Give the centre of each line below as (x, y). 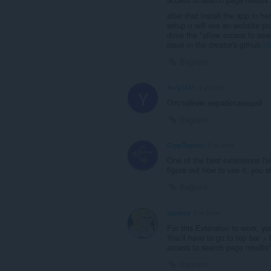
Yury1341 (181, 87)
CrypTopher (186, 145)
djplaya (178, 213)
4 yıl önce (212, 87)
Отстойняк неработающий (214, 102)
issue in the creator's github (215, 44)
